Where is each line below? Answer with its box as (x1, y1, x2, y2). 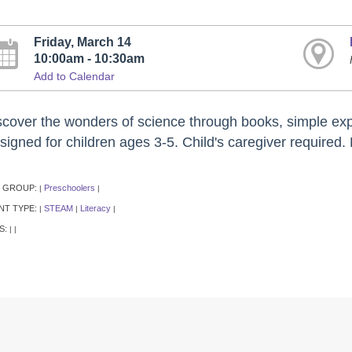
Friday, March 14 (34, 35, 132, 49)
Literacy (79, 203, 111, 214)
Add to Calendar (34, 70, 115, 82)
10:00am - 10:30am (34, 51, 145, 65)
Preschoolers (43, 183, 95, 193)
